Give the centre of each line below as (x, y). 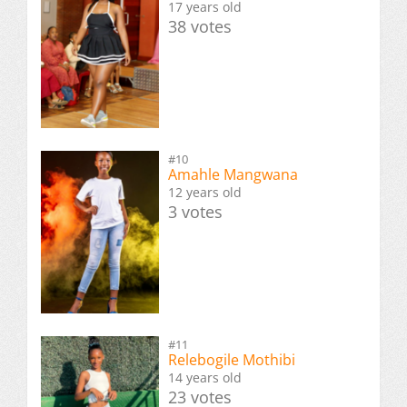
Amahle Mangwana (233, 174)
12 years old (205, 192)
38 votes (200, 26)
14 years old (205, 378)
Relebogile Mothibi (232, 360)
